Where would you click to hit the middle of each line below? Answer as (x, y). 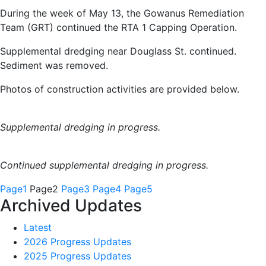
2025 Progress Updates (77, 256)
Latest (38, 227)
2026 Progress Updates (77, 242)
